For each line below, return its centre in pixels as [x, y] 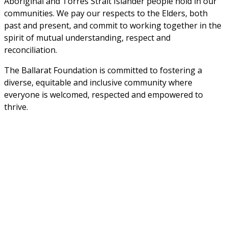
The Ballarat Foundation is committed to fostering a [103, 70]
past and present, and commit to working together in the [113, 26]
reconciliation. [32, 50]
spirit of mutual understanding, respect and [87, 38]
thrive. [16, 107]
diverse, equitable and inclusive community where [98, 83]
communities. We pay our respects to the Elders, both [106, 13]
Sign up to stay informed [57, 211]
